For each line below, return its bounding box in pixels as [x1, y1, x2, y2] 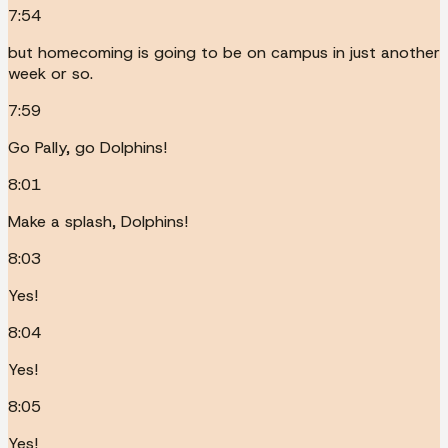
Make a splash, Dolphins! [8, 210, 188, 232]
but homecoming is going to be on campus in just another [8, 41, 440, 63]
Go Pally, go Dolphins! [8, 136, 167, 158]
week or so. [8, 62, 93, 84]
